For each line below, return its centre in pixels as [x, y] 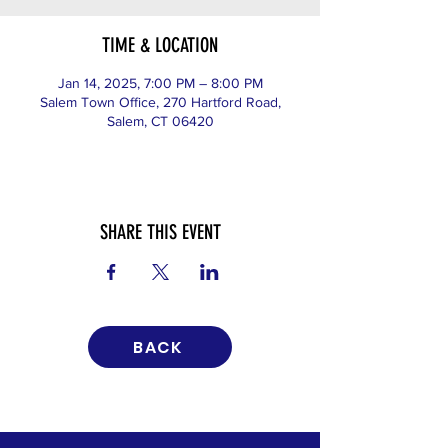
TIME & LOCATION [160, 45]
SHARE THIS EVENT [160, 232]
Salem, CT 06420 [160, 121]
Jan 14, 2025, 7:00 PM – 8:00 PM [160, 83]
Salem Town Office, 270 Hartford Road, [160, 102]
